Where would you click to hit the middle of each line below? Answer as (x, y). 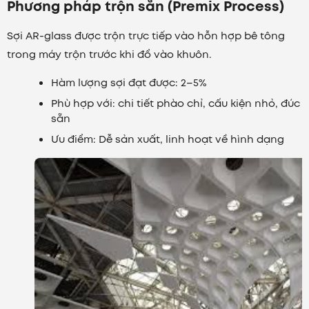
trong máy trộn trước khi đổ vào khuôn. (109, 55)
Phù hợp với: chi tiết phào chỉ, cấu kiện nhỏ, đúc (176, 104)
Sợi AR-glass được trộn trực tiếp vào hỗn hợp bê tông (146, 36)
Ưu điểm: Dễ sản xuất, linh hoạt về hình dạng (168, 140)
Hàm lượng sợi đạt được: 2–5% (129, 83)
